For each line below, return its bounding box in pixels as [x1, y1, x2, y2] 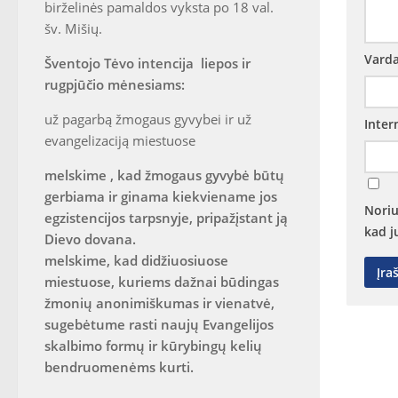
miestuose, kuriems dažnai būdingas [44, 273, 279, 291]
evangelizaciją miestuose [44, 131, 195, 149]
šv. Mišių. [44, 20, 102, 37]
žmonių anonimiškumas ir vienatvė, [44, 294, 275, 312]
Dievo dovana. [44, 230, 136, 248]
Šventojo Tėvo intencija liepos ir [44, 54, 251, 72]
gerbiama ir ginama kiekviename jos [44, 187, 277, 205]
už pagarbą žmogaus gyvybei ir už [44, 110, 251, 128]
